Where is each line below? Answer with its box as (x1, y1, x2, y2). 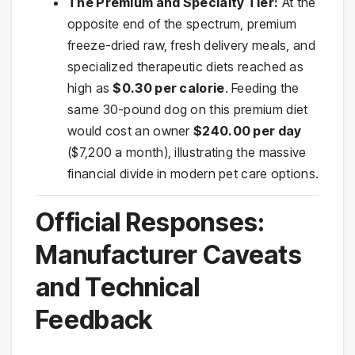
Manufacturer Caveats (36, 239, 302, 270)
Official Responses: (36, 206, 265, 238)
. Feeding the (224, 80, 300, 97)
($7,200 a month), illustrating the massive (67, 144, 307, 161)
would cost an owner (67, 123, 194, 139)
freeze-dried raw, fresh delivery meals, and (67, 37, 315, 54)
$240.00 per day (193, 123, 302, 139)
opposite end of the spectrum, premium (67, 16, 297, 32)
